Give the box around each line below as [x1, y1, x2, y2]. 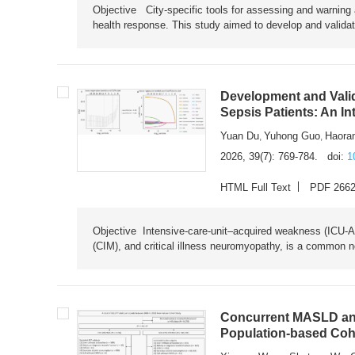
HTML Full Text [220, 181, 292, 193]
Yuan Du [220, 129, 260, 142]
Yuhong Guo [264, 129, 321, 142]
